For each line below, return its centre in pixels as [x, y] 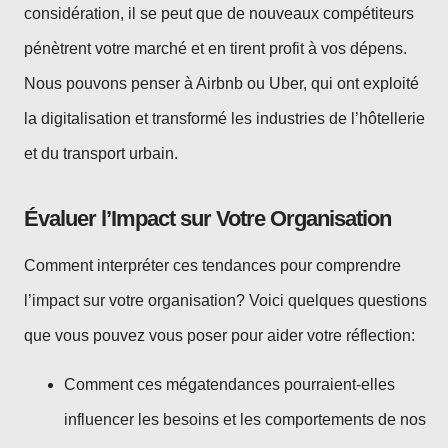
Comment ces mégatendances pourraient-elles [229, 384]
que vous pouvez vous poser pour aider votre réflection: [219, 335]
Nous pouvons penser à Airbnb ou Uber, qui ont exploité [221, 84]
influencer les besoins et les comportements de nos [245, 419]
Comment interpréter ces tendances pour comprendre [212, 265]
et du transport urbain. [101, 154]
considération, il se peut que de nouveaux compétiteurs [219, 14]
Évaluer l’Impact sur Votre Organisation [207, 218]
